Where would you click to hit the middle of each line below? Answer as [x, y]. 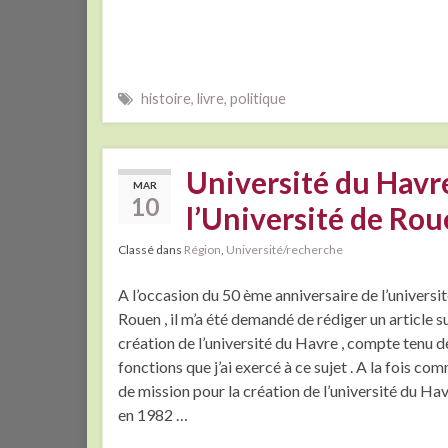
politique [258, 99]
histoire [166, 99]
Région [202, 250]
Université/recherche [284, 250]
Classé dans [151, 250]
